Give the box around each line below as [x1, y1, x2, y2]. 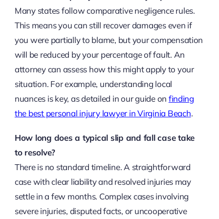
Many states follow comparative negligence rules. [14, 5, 195, 16]
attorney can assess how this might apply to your [14, 64, 194, 74]
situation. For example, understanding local [14, 78, 173, 89]
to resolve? [14, 147, 56, 157]
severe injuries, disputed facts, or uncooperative [14, 205, 187, 216]
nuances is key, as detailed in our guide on [14, 93, 169, 104]
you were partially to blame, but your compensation [14, 34, 203, 45]
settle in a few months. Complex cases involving [14, 191, 189, 201]
